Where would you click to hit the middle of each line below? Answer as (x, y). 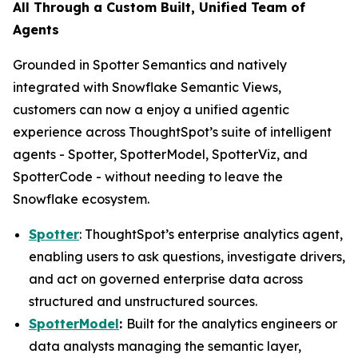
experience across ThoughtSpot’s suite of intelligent (172, 132)
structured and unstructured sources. (143, 301)
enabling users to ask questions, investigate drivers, (187, 257)
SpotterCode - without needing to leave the (148, 177)
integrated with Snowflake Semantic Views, (147, 87)
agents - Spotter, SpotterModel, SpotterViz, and (160, 154)
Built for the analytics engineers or (232, 324)
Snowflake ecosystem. (81, 199)
